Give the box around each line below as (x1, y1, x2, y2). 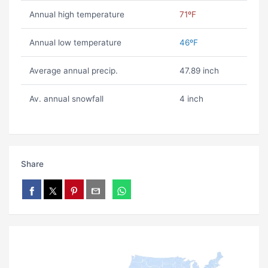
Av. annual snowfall (29, 94, 103, 104)
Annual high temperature (29, 10, 124, 20)
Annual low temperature (29, 38, 121, 48)
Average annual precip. (29, 66, 118, 76)
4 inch (179, 94, 203, 104)
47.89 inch (179, 66, 219, 76)
